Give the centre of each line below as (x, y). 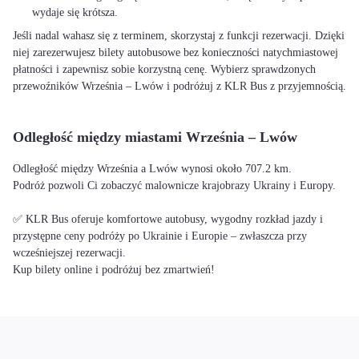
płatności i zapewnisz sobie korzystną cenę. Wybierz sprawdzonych (164, 69)
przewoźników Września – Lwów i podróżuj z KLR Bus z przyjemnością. (179, 86)
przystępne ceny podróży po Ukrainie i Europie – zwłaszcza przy (160, 236)
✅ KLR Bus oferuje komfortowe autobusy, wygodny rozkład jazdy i (168, 219)
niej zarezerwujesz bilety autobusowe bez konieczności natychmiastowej (175, 52)
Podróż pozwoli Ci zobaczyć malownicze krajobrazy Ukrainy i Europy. (174, 186)
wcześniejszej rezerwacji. (69, 253)
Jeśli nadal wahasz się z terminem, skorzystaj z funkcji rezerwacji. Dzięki (179, 36)
